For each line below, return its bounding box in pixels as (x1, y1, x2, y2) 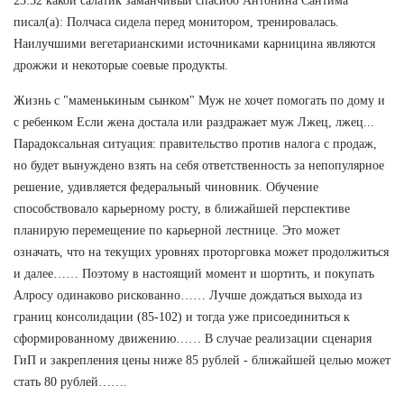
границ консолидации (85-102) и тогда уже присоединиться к (14, 309, 350, 324)
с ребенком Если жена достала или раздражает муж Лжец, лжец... (14, 115, 374, 129)
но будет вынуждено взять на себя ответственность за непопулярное (14, 158, 384, 172)
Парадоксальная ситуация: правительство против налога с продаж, (14, 136, 377, 151)
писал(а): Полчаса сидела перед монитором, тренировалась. (14, 14, 339, 29)
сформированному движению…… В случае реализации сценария (14, 331, 372, 345)
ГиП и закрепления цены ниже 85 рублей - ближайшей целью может (14, 353, 390, 367)
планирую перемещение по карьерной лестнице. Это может (14, 223, 340, 237)
